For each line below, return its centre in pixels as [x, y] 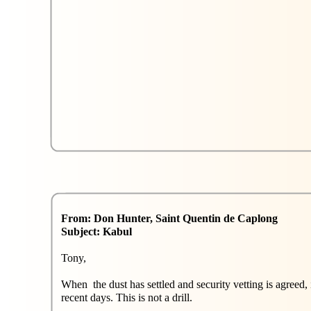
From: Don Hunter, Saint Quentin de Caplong [171, 218]
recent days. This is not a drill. [127, 297]
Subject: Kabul [96, 232]
